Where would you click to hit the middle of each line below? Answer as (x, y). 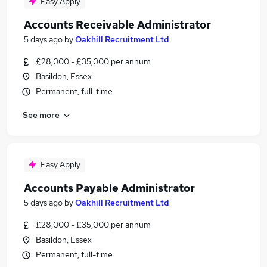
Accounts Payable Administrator (109, 188)
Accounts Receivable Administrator (117, 25)
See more (41, 115)
